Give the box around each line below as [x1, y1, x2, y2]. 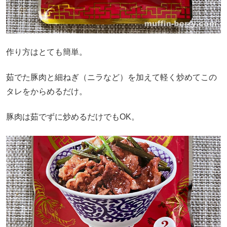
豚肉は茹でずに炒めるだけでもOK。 [6, 112, 139, 122]
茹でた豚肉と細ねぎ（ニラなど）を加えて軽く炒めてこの [6, 72, 217, 82]
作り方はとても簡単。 [6, 47, 87, 56]
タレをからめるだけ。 [6, 87, 87, 96]
